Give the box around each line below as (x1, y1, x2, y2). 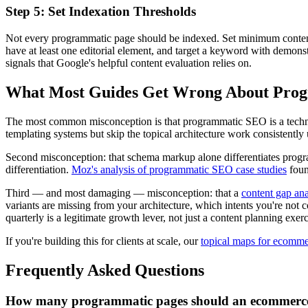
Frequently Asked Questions (5, 261, 204, 279)
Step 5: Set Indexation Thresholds (5, 4, 196, 19)
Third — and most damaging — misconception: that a (5, 186, 241, 199)
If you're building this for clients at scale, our (5, 234, 201, 247)
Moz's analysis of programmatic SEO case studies (71, 163, 287, 175)
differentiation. (5, 163, 71, 175)
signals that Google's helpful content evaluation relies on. (5, 57, 252, 69)
